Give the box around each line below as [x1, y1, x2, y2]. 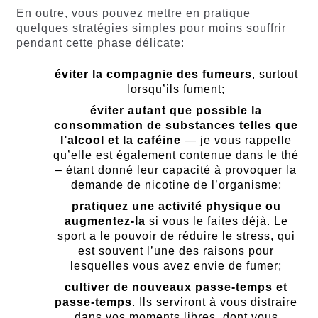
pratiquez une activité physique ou [71, 199, 281, 212]
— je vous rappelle [181, 133, 292, 146]
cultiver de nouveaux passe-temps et [65, 280, 287, 293]
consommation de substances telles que [54, 119, 298, 131]
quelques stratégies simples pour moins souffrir [16, 21, 286, 34]
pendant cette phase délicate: [16, 36, 185, 49]
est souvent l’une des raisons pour [78, 244, 274, 257]
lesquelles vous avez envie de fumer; [70, 259, 282, 272]
